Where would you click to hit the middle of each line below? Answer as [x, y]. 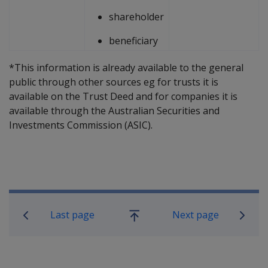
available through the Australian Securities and [114, 110]
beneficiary [133, 40]
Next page [195, 214]
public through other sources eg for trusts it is [114, 82]
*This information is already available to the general [126, 67]
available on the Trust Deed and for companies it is [123, 96]
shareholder [136, 16]
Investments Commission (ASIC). [81, 125]
